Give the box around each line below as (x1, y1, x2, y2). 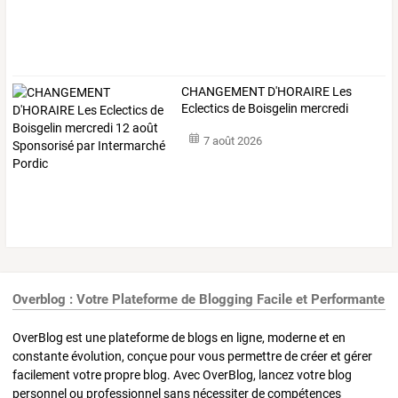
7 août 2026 (203, 134, 262, 148)
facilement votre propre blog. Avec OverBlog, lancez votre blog (12, 367, 352, 382)
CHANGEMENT (181, 84, 266, 99)
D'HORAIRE (265, 84, 330, 99)
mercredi (298, 100, 349, 115)
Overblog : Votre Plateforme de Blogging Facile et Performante (12, 291, 385, 308)
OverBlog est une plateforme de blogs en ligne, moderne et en (12, 330, 346, 345)
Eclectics (181, 100, 230, 115)
